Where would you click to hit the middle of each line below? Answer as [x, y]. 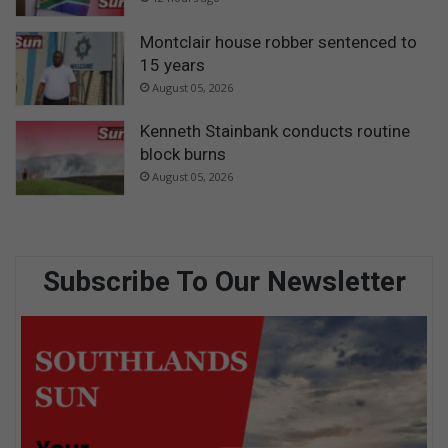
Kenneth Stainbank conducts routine [275, 131]
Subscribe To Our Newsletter [224, 281]
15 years [172, 64]
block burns [183, 154]
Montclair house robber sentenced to [278, 41]
